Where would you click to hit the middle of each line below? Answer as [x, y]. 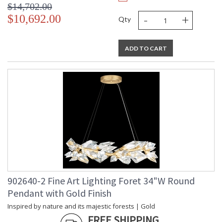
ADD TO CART [146, 49]
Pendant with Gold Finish [59, 193]
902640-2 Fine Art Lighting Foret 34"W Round [101, 181]
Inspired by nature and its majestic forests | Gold [81, 206]
